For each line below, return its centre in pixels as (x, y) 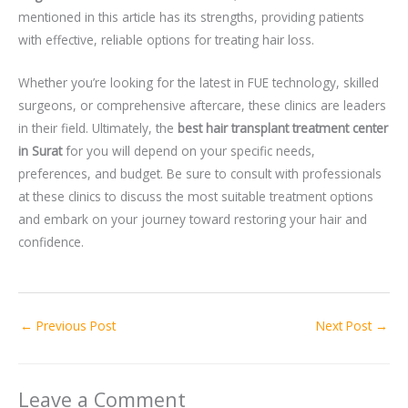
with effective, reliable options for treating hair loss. (166, 40)
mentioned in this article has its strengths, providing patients (191, 17)
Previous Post (74, 326)
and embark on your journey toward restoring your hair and (193, 219)
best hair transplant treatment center (283, 128)
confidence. (51, 242)
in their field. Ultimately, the (98, 128)
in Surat (40, 151)
